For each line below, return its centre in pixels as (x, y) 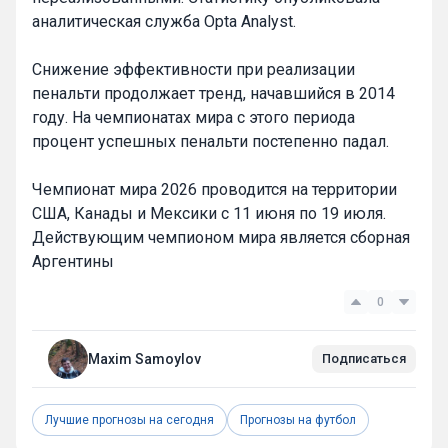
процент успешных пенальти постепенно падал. (210, 141)
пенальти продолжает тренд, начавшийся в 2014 (213, 93)
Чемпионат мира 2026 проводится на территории (214, 189)
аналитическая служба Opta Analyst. (164, 21)
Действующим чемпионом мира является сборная (221, 237)
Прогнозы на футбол (298, 419)
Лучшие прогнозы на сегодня (129, 419)
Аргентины (73, 261)
